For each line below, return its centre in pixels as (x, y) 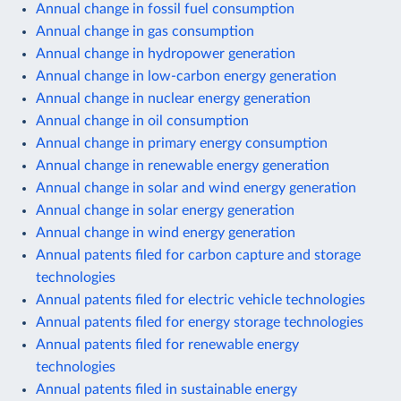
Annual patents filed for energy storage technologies (200, 322)
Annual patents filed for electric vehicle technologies (200, 299)
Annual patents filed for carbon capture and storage (198, 255)
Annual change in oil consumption (142, 120)
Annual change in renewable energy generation (183, 165)
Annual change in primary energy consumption (182, 143)
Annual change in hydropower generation (166, 53)
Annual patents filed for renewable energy (167, 344)
